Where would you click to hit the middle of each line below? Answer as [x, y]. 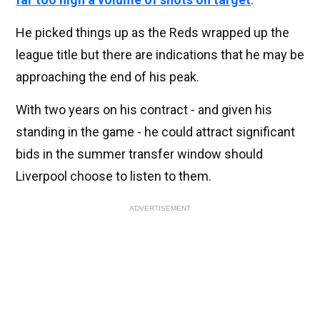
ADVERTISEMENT [160, 208]
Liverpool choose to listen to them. [114, 176]
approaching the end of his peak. [107, 76]
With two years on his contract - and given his [144, 109]
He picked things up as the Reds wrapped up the [152, 32]
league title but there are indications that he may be [160, 54]
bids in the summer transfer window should [139, 154]
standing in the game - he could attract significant [155, 131]
